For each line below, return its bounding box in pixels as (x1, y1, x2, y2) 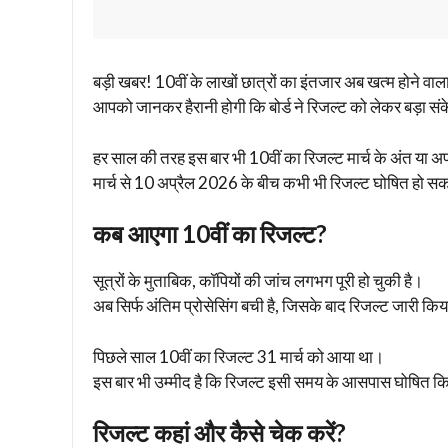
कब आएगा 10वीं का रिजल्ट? (93, 219, 327, 249)
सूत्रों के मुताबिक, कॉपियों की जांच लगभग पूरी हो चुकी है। (93, 270, 423, 292)
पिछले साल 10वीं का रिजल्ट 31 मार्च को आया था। (93, 345, 384, 367)
